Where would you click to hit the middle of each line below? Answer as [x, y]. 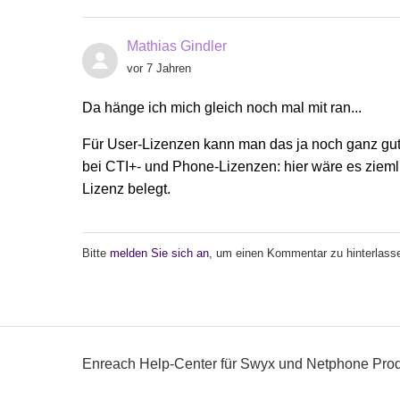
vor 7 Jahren [159, 69]
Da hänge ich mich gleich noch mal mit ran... [222, 108]
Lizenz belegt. [126, 189]
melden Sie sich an [159, 254]
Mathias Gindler [177, 46]
